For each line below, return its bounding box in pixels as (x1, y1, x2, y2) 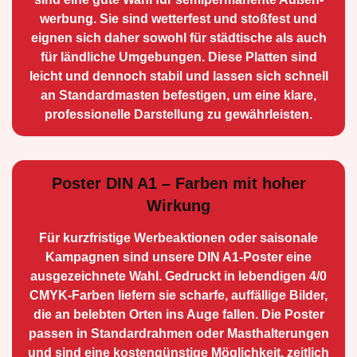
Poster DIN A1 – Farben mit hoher (51, 174, 306, 192)
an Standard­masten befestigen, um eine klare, (41, 88, 316, 102)
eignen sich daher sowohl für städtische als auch (30, 30, 327, 45)
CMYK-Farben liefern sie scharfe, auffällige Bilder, (29, 288, 328, 302)
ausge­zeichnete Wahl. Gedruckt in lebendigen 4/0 (30, 269, 327, 283)
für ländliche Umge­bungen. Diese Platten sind (40, 49, 317, 64)
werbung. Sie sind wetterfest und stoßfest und (40, 11, 317, 25)
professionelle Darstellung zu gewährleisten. (45, 107, 312, 121)
